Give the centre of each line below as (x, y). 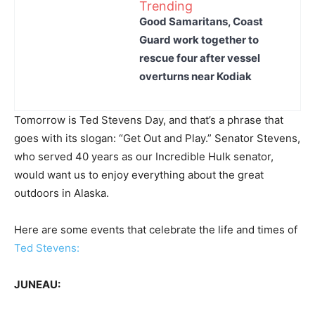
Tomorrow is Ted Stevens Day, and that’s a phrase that (149, 120)
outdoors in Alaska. (62, 193)
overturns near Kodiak (195, 76)
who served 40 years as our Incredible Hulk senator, (144, 156)
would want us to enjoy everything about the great (139, 175)
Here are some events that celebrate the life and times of (156, 230)
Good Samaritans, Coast (201, 21)
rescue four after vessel (200, 58)
